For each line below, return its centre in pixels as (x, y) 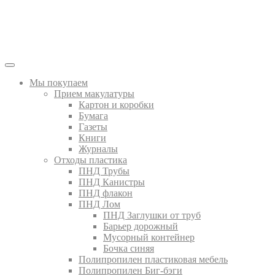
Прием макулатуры (94, 94)
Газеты (93, 127)
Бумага (93, 116)
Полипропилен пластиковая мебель (153, 259)
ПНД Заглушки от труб (152, 215)
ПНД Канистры (112, 182)
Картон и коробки (116, 105)
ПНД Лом (99, 204)
